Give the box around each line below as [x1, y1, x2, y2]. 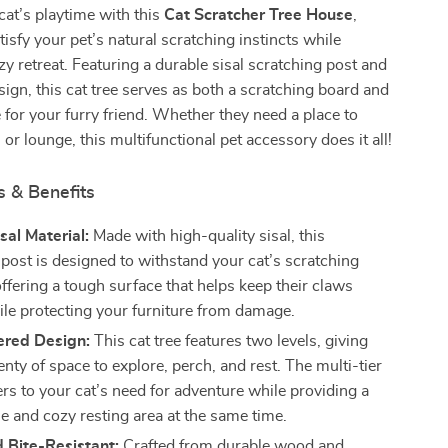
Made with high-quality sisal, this [89, 228, 326, 244]
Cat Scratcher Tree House [164, 7, 354, 23]
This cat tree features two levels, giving [90, 333, 369, 349]
